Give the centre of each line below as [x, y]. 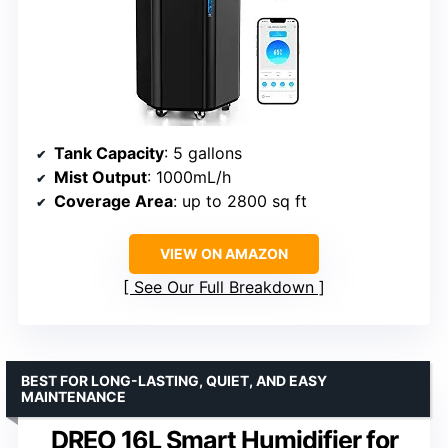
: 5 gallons [203, 152]
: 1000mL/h [189, 176]
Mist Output [100, 176]
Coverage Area [113, 200]
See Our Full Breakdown [224, 286]
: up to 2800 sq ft [240, 200]
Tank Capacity [109, 152]
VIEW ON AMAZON [224, 253]
